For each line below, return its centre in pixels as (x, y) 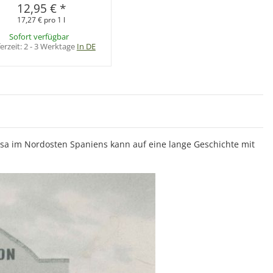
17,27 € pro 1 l (41, 20)
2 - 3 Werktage (50, 47)
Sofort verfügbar (39, 37)
